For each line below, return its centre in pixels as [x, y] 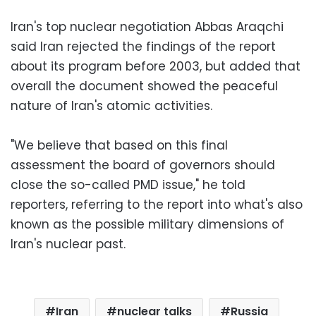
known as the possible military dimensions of [147, 224]
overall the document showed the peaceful [144, 86]
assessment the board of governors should [143, 165]
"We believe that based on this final [119, 145]
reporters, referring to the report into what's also [157, 204]
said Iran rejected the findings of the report [143, 46]
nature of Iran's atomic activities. [111, 105]
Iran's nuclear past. [68, 244]
